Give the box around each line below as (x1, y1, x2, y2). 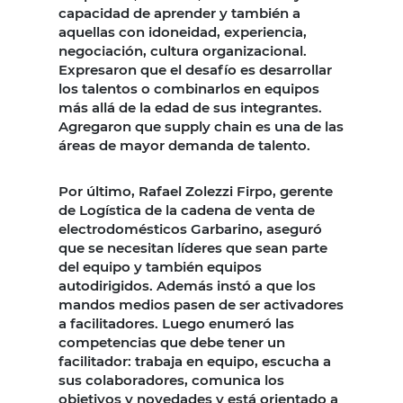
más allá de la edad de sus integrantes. (58, 99, 322, 117)
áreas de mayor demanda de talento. (58, 137, 310, 155)
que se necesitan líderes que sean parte (58, 239, 327, 257)
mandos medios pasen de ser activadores (58, 296, 344, 314)
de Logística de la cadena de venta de (58, 201, 315, 219)
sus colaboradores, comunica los (58, 372, 284, 390)
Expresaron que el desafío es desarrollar (58, 61, 332, 79)
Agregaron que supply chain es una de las (58, 118, 344, 136)
